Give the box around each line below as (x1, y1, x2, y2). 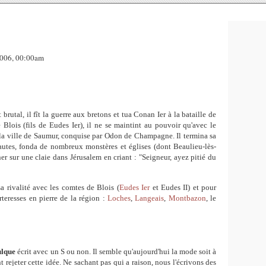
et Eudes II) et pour (152, 183, 217, 192)
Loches (107, 194, 131, 202)
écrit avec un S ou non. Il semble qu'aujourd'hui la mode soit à (15, 247, 217, 256)
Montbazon (168, 194, 206, 202)
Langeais (135, 194, 164, 202)
